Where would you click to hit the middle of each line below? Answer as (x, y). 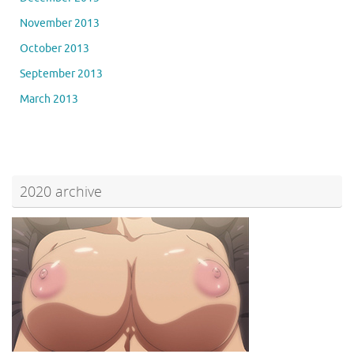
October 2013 (55, 48)
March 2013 (49, 99)
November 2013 (60, 23)
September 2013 (61, 73)
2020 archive (61, 191)
